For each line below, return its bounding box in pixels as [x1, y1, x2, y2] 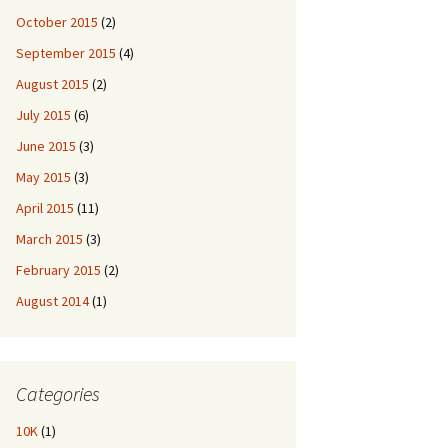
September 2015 [16, 44, 116, 62]
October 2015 [16, 13, 98, 31]
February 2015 [16, 261, 101, 279]
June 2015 [16, 137, 76, 155]
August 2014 [16, 292, 89, 310]
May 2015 [16, 168, 71, 186]
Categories [16, 381, 100, 406]
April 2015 [16, 199, 74, 217]
